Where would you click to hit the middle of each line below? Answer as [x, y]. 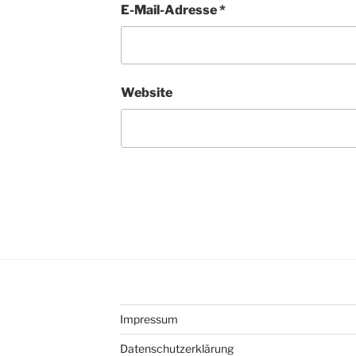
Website [146, 93]
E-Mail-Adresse [170, 10]
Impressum [149, 319]
